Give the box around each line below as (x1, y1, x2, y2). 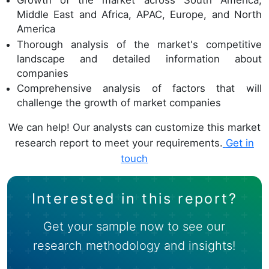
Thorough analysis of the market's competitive (17, 38, 262, 50)
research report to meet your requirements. (14, 137, 223, 150)
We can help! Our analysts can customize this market (8, 121, 261, 134)
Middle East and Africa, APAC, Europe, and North (17, 8, 262, 21)
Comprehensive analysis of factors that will (17, 82, 262, 95)
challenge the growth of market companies (17, 97, 221, 109)
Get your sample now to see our (43, 219, 226, 234)
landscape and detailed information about (17, 52, 262, 65)
